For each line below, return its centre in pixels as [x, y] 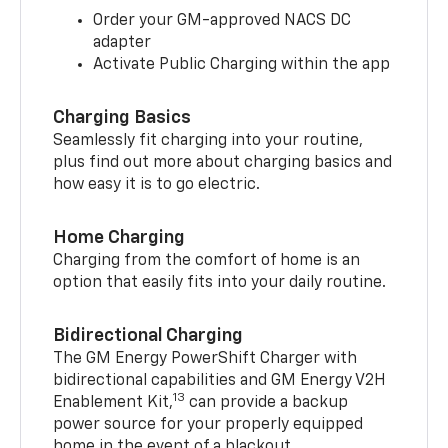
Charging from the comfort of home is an [207, 260]
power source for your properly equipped [208, 424]
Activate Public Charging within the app [242, 64]
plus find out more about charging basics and [223, 162]
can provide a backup [267, 402]
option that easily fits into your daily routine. [222, 282]
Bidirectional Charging [148, 335]
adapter [122, 42]
